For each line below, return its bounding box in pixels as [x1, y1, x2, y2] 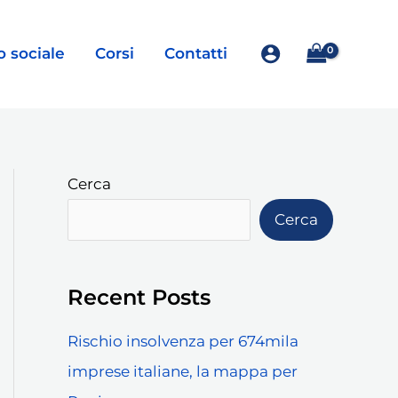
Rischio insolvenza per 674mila [68, 331, 298, 350]
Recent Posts [68, 283, 211, 310]
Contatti [164, 44, 228, 63]
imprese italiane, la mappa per [68, 362, 298, 380]
